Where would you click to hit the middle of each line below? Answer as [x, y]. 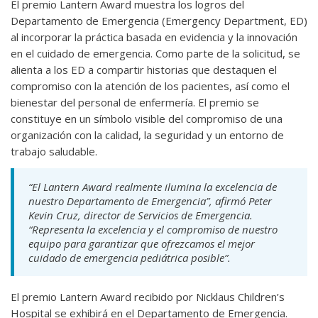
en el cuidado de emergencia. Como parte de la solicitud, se [155, 54]
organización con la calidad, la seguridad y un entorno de [147, 135]
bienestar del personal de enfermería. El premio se [135, 103]
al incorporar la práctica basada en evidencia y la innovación [154, 37]
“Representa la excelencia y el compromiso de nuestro [153, 230]
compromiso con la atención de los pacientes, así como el [150, 86]
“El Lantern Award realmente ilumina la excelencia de [153, 187]
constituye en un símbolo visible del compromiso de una [147, 119]
